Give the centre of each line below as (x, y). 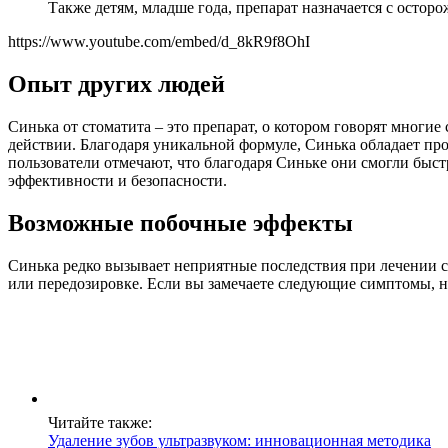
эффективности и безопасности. (117, 181)
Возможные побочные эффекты (180, 222)
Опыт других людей (116, 84)
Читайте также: (100, 422)
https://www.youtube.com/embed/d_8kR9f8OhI (159, 42)
